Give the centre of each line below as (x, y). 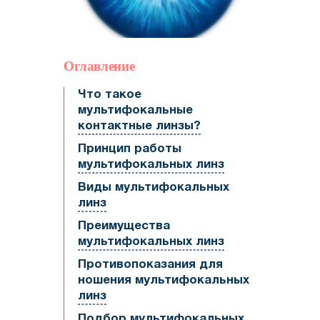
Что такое (110, 95)
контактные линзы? (139, 126)
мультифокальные (135, 111)
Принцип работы (130, 149)
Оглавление (99, 66)
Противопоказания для (150, 265)
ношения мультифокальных (164, 281)
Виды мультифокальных (154, 188)
